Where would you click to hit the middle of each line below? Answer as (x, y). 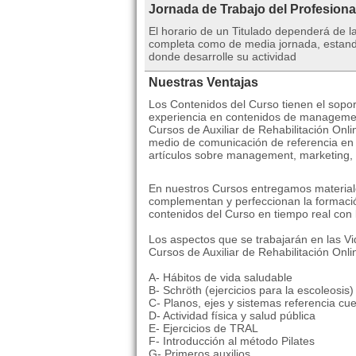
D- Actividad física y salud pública (232, 316)
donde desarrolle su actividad (222, 57)
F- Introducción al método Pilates (232, 341)
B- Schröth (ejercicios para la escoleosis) (251, 290)
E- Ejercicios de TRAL (203, 329)
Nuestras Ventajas (203, 83)
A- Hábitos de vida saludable (221, 278)
